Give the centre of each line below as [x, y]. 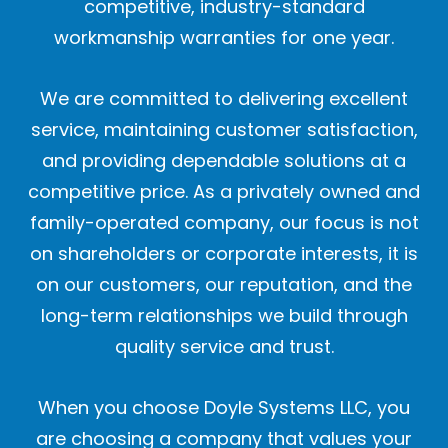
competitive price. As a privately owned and [224, 192]
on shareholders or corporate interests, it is [224, 254]
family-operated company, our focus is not [224, 223]
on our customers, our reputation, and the [224, 285]
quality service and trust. [224, 347]
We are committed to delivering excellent [224, 99]
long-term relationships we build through [224, 316]
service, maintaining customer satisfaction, [224, 130]
